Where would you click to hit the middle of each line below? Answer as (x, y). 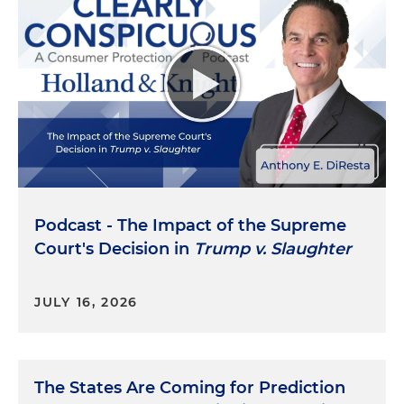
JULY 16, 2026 (87, 302)
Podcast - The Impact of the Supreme (190, 225)
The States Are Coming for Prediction (190, 387)
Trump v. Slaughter (273, 248)
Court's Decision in (114, 248)
